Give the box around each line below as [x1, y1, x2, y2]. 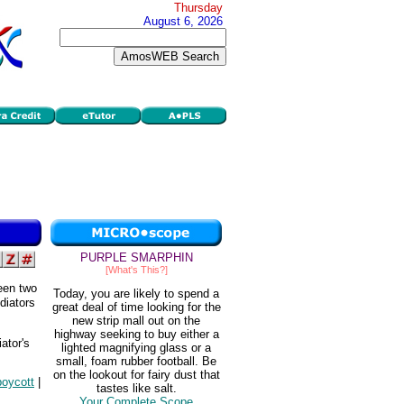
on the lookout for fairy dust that [52, 368, 220, 382]
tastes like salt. [96, 381, 177, 396]
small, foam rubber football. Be [56, 354, 216, 369]
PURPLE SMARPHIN [79, 251, 193, 264]
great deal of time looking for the [51, 300, 221, 315]
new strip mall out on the [72, 314, 200, 328]
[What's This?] [105, 264, 168, 275]
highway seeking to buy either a [53, 327, 219, 342]
